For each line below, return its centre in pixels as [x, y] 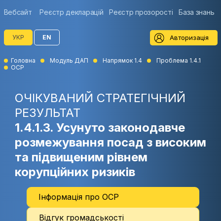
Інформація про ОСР [79, 197]
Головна [23, 60]
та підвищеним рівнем [81, 157]
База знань [197, 12]
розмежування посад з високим [110, 142]
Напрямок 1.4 [122, 60]
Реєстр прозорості [141, 12]
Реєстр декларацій [72, 12]
